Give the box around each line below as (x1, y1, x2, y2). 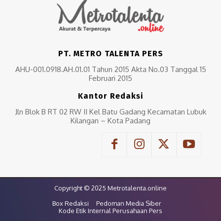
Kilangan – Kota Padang (71, 116, 150, 126)
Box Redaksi (52, 199, 89, 207)
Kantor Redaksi (77, 91, 144, 101)
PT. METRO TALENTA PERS (58, 49, 163, 59)
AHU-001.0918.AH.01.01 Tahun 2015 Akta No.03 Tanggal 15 (15, 65, 206, 74)
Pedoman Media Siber (96, 199, 161, 207)
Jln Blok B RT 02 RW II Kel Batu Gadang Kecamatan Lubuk (15, 107, 206, 117)
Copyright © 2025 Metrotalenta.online (54, 184, 167, 192)
